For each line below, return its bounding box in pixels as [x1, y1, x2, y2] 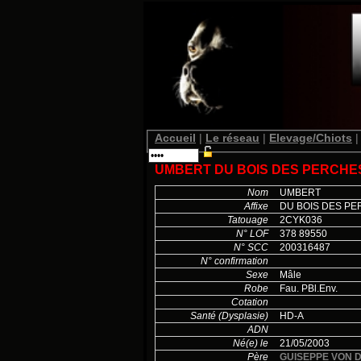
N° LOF [236, 228, 278, 240]
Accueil [155, 131, 196, 144]
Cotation [231, 297, 278, 309]
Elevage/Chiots [269, 131, 352, 144]
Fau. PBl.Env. [280, 283, 338, 295]
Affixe [244, 201, 278, 213]
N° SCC [234, 242, 278, 254]
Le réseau [205, 131, 259, 144]
